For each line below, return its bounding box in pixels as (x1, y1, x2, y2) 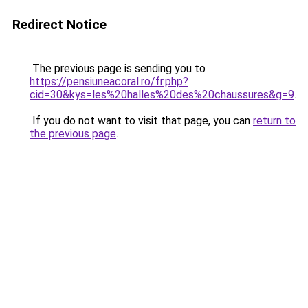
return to (253, 114, 296, 127)
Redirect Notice (12, 16, 107, 32)
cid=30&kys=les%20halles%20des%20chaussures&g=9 (30, 88, 294, 101)
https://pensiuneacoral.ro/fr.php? (30, 75, 188, 88)
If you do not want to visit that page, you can (30, 114, 253, 127)
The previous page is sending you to (30, 62, 206, 75)
